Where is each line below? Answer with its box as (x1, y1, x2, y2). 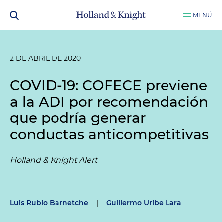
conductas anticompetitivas (10, 126, 209, 143)
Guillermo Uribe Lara (106, 198, 181, 207)
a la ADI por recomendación (10, 93, 208, 110)
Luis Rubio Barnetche (10, 198, 88, 207)
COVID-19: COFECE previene (10, 77, 207, 94)
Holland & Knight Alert (10, 155, 97, 165)
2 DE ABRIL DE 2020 (10, 54, 81, 63)
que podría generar (10, 110, 146, 126)
